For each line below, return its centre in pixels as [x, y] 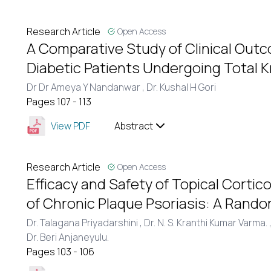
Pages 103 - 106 [60, 252]
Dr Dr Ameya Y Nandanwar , [87, 87]
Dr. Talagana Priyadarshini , [85, 223]
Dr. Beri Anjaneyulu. [68, 237]
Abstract [134, 126]
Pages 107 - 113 [59, 102]
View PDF [70, 126]
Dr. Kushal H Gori [181, 87]
